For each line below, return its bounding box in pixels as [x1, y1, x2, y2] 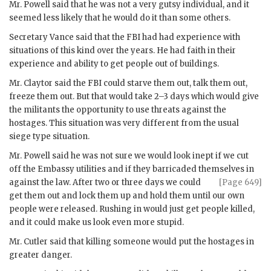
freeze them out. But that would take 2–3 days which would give [9, 91, 259, 102]
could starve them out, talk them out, [102, 77, 247, 88]
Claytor [24, 77, 53, 88]
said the [53, 77, 88, 88]
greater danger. [9, 249, 72, 260]
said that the [74, 31, 126, 42]
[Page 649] [219, 177, 262, 188]
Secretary [9, 31, 50, 42]
